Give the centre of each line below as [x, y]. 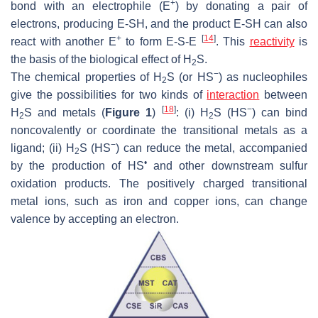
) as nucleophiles [263, 77]
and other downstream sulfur [227, 165]
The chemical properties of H [86, 77]
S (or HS [190, 77]
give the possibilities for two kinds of [109, 94]
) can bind [280, 112]
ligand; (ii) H [43, 148]
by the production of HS [77, 165]
